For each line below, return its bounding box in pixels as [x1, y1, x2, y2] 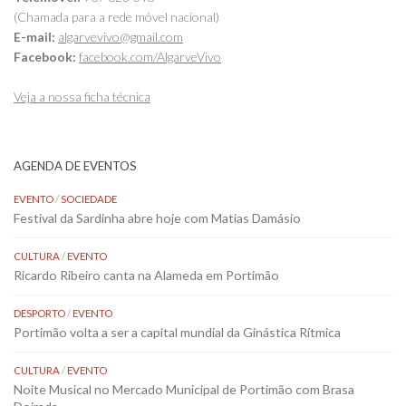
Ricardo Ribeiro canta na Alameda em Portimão [14, 267, 279, 284]
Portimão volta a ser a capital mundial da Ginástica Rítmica [14, 324, 341, 341]
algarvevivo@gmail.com [58, 29, 183, 45]
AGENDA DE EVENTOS [14, 159, 137, 174]
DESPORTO [14, 307, 65, 320]
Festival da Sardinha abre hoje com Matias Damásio [14, 210, 301, 227]
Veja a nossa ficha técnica [14, 89, 150, 105]
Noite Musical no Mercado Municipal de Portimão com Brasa [14, 382, 354, 398]
